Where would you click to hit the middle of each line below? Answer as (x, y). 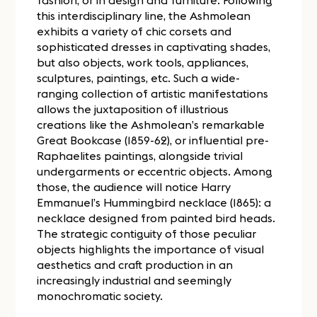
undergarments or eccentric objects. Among (155, 172)
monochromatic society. (100, 296)
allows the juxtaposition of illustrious (133, 109)
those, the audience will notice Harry (134, 187)
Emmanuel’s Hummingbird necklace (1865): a (154, 203)
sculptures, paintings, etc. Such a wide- (139, 78)
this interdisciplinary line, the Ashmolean (144, 16)
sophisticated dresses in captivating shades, (154, 47)
